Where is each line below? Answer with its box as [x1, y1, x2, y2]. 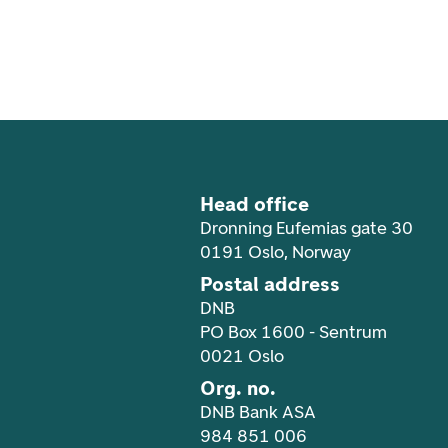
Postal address [200, 271, 340, 296]
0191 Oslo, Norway [200, 240, 351, 263]
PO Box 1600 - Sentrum [200, 320, 387, 343]
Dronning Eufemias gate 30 [200, 216, 413, 239]
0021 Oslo [200, 344, 284, 367]
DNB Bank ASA [200, 400, 316, 423]
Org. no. [200, 375, 276, 400]
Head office [200, 191, 309, 216]
